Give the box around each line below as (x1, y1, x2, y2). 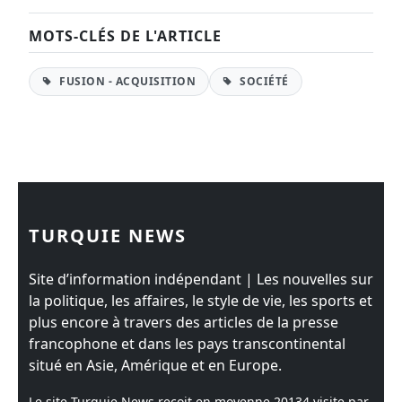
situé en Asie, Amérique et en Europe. (29, 355, 282, 375)
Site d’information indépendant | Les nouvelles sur (29, 269, 373, 289)
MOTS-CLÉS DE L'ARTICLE (29, 26, 222, 46)
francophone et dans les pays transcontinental (29, 334, 345, 354)
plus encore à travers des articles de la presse (29, 312, 338, 332)
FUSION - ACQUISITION (56, 74, 196, 89)
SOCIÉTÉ (236, 74, 289, 89)
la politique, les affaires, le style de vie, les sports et (29, 291, 372, 310)
